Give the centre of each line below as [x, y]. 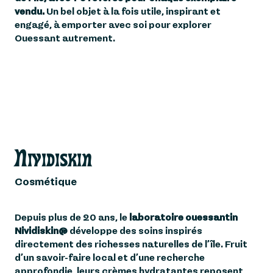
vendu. [30, 11]
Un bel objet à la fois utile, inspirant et [133, 11]
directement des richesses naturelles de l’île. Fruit [131, 244]
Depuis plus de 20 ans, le [72, 217]
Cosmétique [46, 182]
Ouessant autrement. [65, 38]
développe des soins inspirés [135, 231]
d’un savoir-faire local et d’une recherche [110, 257]
